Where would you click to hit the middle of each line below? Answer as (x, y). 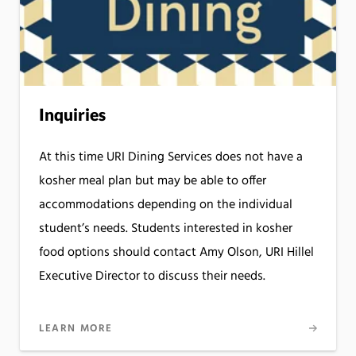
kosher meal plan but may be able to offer (153, 181)
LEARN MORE (76, 329)
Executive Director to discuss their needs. (152, 276)
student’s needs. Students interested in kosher (166, 228)
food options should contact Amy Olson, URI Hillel (176, 252)
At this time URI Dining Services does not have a (171, 157)
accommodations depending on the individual (166, 205)
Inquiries (72, 114)
